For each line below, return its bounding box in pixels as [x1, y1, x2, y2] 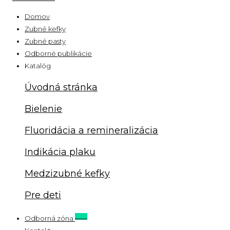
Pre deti [25, 189, 61, 201]
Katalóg [25, 61, 51, 70]
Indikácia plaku [25, 146, 95, 158]
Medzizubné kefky [25, 167, 110, 179]
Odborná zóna [25, 214, 75, 222]
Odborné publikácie [25, 49, 92, 57]
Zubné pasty [25, 36, 66, 45]
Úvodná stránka [25, 81, 98, 93]
